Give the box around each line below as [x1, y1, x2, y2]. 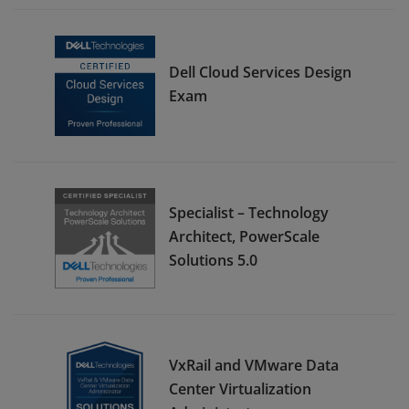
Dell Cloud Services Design [169, 61, 351, 82]
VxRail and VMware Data [169, 354, 339, 375]
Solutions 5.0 [169, 249, 257, 270]
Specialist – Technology [169, 202, 329, 223]
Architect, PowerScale [169, 225, 320, 246]
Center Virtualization [169, 378, 311, 399]
